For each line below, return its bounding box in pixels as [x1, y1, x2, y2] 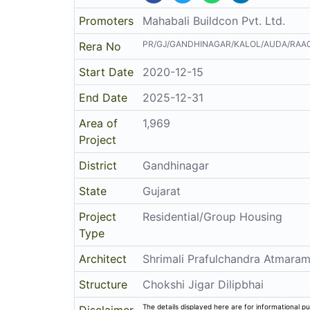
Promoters [79, 14, 134, 28]
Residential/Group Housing [143, 210, 283, 224]
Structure [79, 277, 128, 291]
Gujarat [143, 184, 181, 198]
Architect [79, 252, 127, 266]
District [79, 158, 118, 172]
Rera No [79, 39, 122, 53]
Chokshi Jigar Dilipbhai [143, 277, 264, 291]
